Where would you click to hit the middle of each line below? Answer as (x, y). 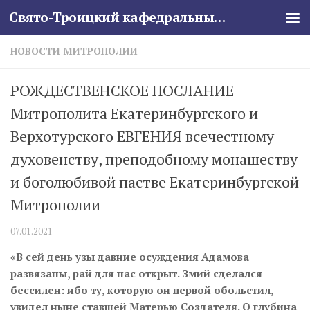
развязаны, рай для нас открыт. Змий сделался (136, 273)
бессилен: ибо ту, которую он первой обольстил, (142, 290)
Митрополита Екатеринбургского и (134, 113)
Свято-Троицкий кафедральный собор (220, 17)
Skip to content (59, 21)
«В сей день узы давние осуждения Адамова (130, 257)
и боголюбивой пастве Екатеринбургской (155, 182)
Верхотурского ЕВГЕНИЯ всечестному (142, 136)
